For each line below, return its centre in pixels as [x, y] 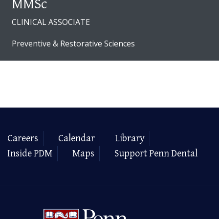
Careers [23, 139]
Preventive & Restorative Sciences [73, 44]
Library [130, 139]
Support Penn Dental [156, 154]
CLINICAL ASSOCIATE [51, 22]
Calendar [77, 139]
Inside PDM [30, 154]
